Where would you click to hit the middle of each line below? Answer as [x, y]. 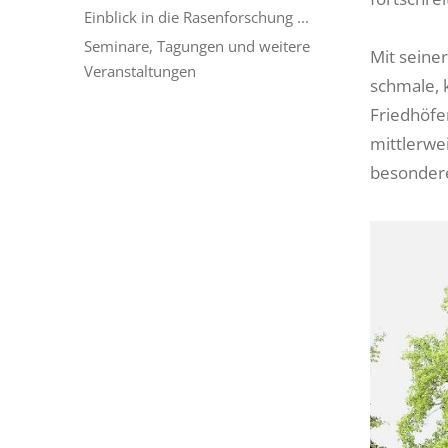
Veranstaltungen [139, 70]
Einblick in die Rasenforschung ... [196, 17]
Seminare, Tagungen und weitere [196, 45]
